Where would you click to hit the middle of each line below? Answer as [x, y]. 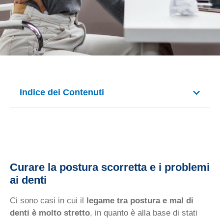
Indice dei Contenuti [62, 92]
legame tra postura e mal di [140, 201]
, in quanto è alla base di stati [144, 213]
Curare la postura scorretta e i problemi [110, 167]
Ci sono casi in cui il [48, 201]
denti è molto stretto [50, 213]
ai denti [28, 180]
